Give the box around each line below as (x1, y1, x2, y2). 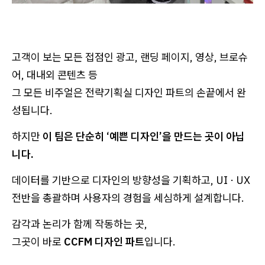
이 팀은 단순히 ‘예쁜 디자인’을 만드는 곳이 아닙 (43, 130, 245, 144)
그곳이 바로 (12, 235, 64, 249)
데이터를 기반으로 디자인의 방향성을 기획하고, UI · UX (12, 173, 250, 188)
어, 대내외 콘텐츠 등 (12, 68, 98, 82)
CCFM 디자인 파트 (64, 235, 144, 249)
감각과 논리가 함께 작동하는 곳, (12, 217, 147, 231)
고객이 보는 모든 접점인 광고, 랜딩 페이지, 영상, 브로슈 (12, 50, 248, 64)
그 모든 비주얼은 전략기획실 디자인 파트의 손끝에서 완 (12, 86, 246, 100)
